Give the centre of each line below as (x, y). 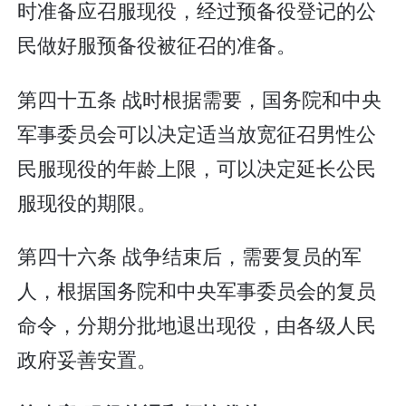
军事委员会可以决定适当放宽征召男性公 (197, 132)
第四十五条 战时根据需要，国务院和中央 (200, 98)
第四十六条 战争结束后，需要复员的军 (190, 256)
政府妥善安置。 (87, 359)
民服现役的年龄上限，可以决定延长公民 (197, 167)
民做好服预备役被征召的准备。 (157, 44)
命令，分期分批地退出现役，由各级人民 (197, 324)
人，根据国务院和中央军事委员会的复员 (197, 290)
